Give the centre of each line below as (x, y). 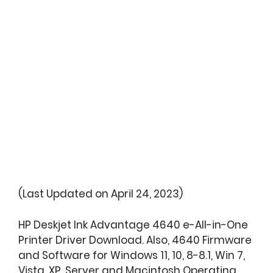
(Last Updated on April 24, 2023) (101, 194)
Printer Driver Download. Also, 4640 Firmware (135, 240)
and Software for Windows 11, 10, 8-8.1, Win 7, (132, 255)
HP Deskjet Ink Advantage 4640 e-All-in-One (133, 225)
